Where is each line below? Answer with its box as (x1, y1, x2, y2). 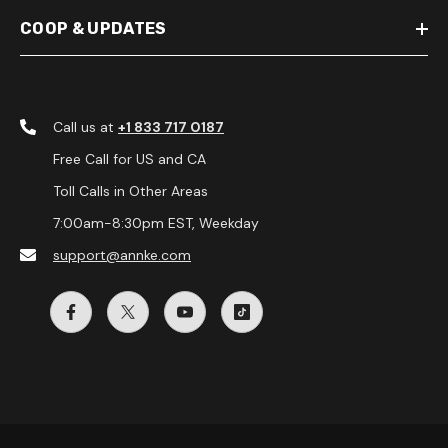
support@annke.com (53, 246, 191, 265)
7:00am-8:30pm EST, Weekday (53, 214, 259, 233)
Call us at (53, 118, 118, 137)
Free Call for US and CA (53, 150, 206, 169)
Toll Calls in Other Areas (53, 182, 208, 201)
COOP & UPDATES (20, 19, 167, 39)
